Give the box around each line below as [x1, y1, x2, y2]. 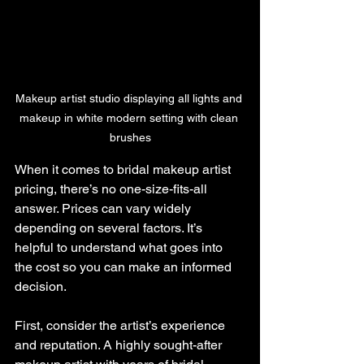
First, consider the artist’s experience [15, 318, 228, 333]
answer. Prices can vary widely [15, 201, 194, 216]
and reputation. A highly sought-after [15, 337, 225, 353]
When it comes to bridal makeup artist [15, 162, 234, 177]
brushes [109, 131, 151, 144]
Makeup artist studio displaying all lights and [15, 92, 245, 105]
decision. [15, 279, 67, 294]
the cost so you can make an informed [15, 259, 235, 275]
